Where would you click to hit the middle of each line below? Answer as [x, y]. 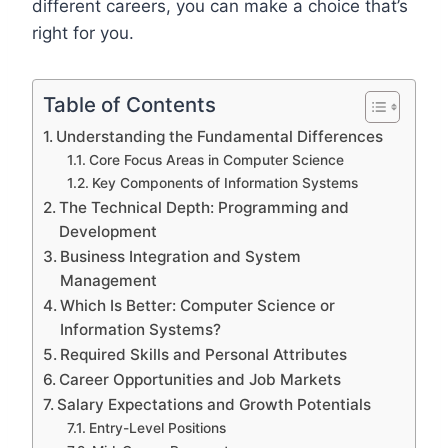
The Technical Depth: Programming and [204, 207]
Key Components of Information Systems [224, 182]
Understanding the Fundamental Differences [220, 136]
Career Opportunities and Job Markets [200, 379]
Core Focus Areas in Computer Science [216, 159]
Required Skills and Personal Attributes [204, 354]
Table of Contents [129, 104]
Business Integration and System [181, 256]
